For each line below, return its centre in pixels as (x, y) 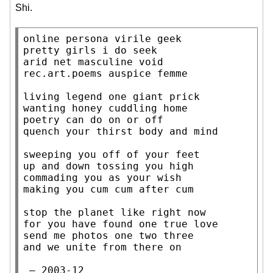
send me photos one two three (108, 236)
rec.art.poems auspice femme (105, 74)
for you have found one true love (121, 224)
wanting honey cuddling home (105, 108)
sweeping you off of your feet (112, 155)
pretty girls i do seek (90, 51)
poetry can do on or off (93, 120)
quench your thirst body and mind (121, 132)
